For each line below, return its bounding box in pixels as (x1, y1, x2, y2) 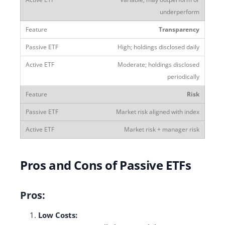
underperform (160, 7, 199, 16)
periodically (167, 72, 199, 81)
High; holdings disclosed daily (118, 42, 199, 51)
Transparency (159, 25, 199, 34)
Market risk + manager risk (124, 125, 199, 134)
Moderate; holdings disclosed (118, 60, 199, 69)
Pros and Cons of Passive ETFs (20, 156, 191, 173)
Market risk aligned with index (116, 107, 199, 116)
